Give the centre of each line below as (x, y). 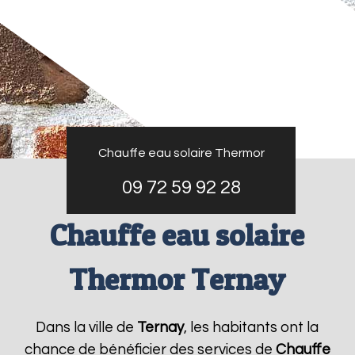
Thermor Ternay (177, 279)
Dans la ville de (87, 328)
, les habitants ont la (252, 328)
